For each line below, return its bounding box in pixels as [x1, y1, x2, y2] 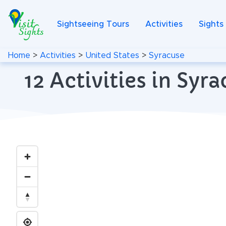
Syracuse [149, 51, 185, 60]
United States [85, 51, 139, 60]
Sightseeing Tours [57, 20, 129, 28]
